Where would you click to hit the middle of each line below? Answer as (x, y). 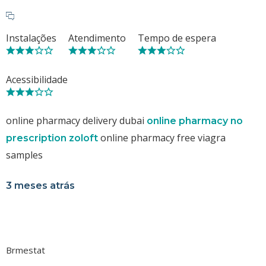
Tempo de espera (177, 38)
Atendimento (97, 38)
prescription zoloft (52, 138)
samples (24, 155)
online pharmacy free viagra (162, 137)
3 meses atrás (40, 185)
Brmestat (26, 250)
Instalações (31, 38)
